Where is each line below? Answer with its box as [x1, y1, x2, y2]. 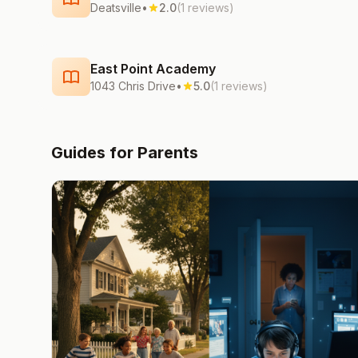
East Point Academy [90, 61, 216, 77]
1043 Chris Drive [90, 79, 176, 93]
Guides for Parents [51, 143, 198, 162]
